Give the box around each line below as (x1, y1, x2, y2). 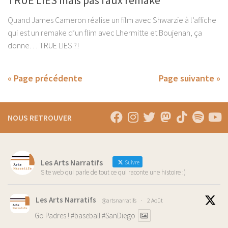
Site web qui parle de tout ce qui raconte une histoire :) (41, 167, 186, 177)
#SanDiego (102, 210, 135, 220)
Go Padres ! (35, 210, 71, 220)
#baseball (71, 210, 100, 220)
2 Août (147, 196, 163, 204)
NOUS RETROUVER (8, 112, 72, 123)
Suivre (124, 158, 139, 166)
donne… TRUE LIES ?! (8, 40, 79, 50)
